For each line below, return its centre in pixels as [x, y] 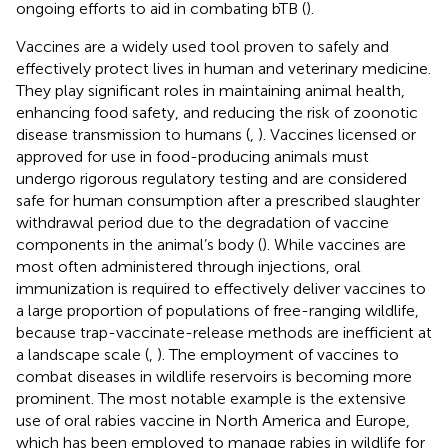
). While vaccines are [334, 244]
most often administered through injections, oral [188, 266]
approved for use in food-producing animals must [192, 156]
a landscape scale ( [82, 354]
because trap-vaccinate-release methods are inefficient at [224, 332]
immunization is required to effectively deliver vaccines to [221, 288]
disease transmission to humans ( [133, 134]
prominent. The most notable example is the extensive [211, 398]
